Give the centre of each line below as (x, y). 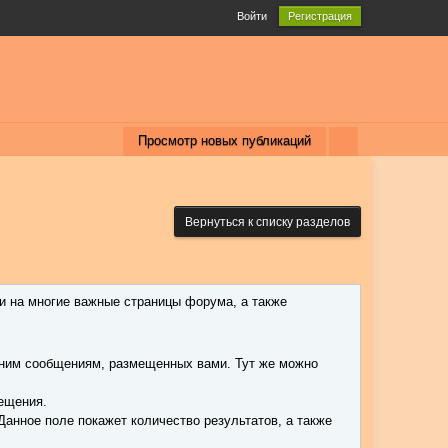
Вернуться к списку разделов (267, 222)
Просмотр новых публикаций (224, 140)
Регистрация (319, 16)
